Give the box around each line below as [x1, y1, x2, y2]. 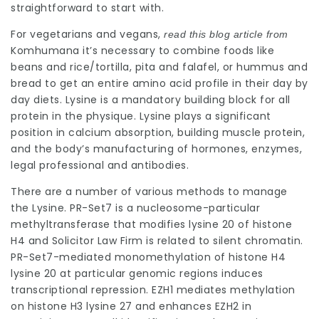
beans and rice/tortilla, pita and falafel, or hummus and [11, 60, 308, 74]
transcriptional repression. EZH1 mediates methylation [11, 283, 296, 297]
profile [195, 76, 229, 90]
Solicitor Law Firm [51, 234, 143, 248]
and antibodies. [104, 158, 189, 172]
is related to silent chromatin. [142, 234, 303, 248]
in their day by [232, 76, 308, 90]
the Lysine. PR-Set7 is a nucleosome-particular [11, 201, 260, 215]
